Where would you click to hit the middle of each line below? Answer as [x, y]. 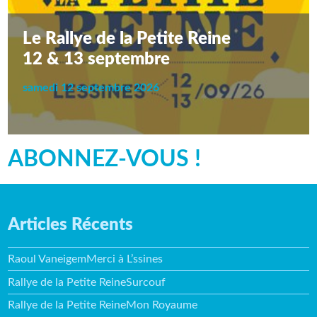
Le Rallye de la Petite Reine [127, 39]
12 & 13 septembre [97, 59]
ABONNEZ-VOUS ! [105, 159]
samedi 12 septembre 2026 [91, 87]
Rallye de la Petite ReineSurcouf [87, 282]
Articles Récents [71, 225]
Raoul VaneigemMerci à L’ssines [86, 259]
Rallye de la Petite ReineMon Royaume [103, 305]
